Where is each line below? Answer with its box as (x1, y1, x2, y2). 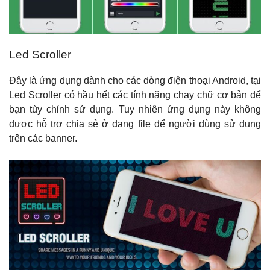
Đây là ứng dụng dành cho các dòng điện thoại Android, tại (9, 75, 261, 86)
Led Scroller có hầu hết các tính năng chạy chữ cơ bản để (9, 90, 261, 101)
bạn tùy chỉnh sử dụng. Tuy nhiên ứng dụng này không (9, 104, 261, 115)
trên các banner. (9, 133, 77, 144)
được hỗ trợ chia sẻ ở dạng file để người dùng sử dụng (9, 119, 261, 130)
